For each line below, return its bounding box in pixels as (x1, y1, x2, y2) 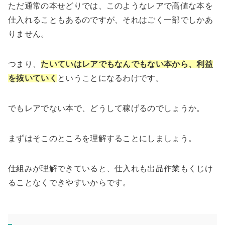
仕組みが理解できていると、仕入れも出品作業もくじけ (8, 164, 213, 173)
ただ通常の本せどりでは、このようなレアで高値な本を (8, 2, 213, 11)
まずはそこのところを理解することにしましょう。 (8, 134, 197, 143)
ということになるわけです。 (57, 74, 164, 83)
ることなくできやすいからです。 (8, 178, 131, 187)
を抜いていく (8, 74, 57, 83)
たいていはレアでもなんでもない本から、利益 (41, 60, 213, 69)
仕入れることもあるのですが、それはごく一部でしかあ (8, 16, 213, 25)
